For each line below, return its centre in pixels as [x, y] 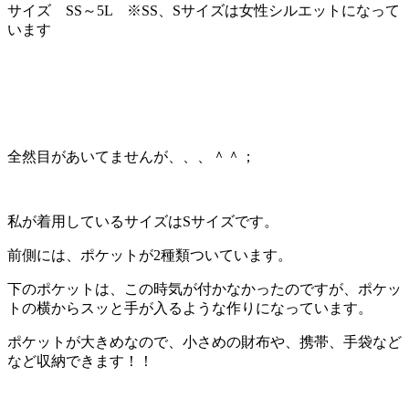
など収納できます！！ [80, 362]
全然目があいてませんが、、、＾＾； [131, 157]
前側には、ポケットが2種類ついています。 [150, 256]
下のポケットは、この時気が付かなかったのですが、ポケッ [204, 289]
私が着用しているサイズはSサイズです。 [143, 222]
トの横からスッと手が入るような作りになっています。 [190, 309]
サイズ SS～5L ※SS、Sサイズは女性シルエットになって [204, 11]
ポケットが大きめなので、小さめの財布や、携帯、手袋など [204, 342]
